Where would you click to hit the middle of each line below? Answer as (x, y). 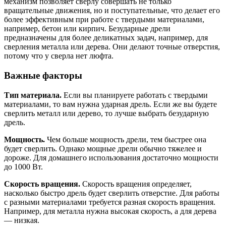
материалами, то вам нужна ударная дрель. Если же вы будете (110, 104)
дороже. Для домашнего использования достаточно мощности (111, 157)
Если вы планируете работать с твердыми (135, 95)
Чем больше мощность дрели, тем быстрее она (126, 139)
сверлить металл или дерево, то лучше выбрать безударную (106, 113)
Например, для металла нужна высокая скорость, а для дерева (110, 211)
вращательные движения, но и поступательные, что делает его (112, 11)
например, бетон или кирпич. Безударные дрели (87, 29)
